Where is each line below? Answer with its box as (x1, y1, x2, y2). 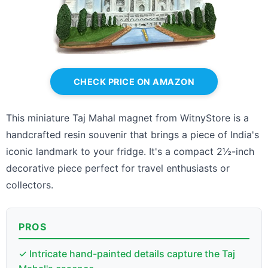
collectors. (6, 179, 53, 191)
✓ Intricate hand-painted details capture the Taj (19, 248, 235, 260)
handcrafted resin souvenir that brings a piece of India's (6, 129, 259, 141)
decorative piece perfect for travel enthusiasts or (6, 162, 230, 175)
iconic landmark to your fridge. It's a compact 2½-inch (6, 145, 254, 158)
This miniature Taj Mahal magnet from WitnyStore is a (6, 112, 249, 124)
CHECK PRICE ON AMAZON (73, 77, 195, 87)
